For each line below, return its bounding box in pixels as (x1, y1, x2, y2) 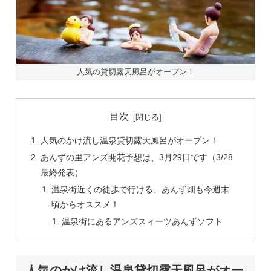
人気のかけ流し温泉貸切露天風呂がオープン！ (41, 135, 219, 146)
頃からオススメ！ (51, 199, 119, 209)
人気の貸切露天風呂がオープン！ (76, 67, 195, 76)
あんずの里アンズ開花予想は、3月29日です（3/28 (41, 152, 233, 163)
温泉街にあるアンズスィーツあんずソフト (61, 216, 223, 226)
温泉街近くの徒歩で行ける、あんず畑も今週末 (51, 184, 229, 194)
